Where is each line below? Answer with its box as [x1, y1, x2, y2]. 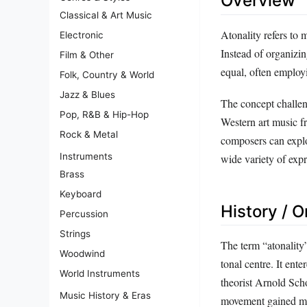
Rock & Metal [60, 128, 118, 140]
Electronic [60, 29, 103, 40]
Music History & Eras [60, 289, 151, 301]
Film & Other [60, 49, 114, 60]
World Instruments [60, 267, 140, 279]
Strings [60, 228, 90, 239]
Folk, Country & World [60, 69, 154, 80]
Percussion [60, 208, 108, 219]
